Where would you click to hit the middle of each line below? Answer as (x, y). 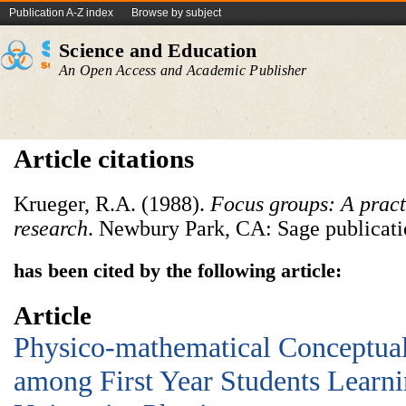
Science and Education (158, 50)
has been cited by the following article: (178, 271)
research (51, 228)
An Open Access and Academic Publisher (183, 70)
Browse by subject (176, 13)
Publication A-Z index (61, 13)
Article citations (104, 159)
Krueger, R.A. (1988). (112, 204)
